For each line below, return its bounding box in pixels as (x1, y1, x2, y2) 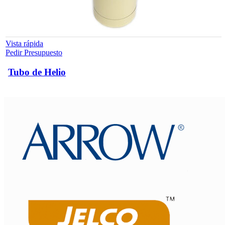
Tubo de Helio (8, 66, 66, 77)
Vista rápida (6, 39, 43, 48)
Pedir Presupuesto (6, 48, 62, 57)
